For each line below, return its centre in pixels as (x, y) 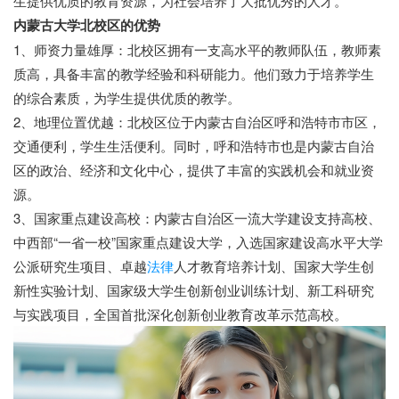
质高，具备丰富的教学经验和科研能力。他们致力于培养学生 (194, 73)
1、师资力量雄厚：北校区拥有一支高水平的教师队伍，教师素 (197, 49)
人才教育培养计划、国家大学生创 (274, 265)
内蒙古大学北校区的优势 (87, 24)
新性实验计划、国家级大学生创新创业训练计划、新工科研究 (194, 289)
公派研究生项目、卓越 (80, 265)
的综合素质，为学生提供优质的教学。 (127, 97)
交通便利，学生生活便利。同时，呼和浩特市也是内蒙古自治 (194, 145)
